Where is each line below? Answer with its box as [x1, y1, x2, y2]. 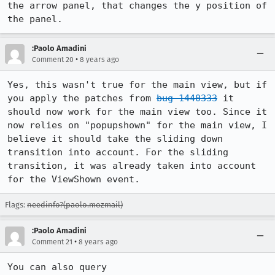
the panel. [7, 14, 63, 25]
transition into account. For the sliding [7, 147, 228, 158]
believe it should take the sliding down [7, 133, 223, 144]
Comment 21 [32, 238, 72, 246]
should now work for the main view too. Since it [7, 106, 267, 117]
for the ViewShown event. [7, 174, 140, 185]
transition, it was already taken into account [7, 160, 256, 171]
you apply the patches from [7, 93, 157, 104]
